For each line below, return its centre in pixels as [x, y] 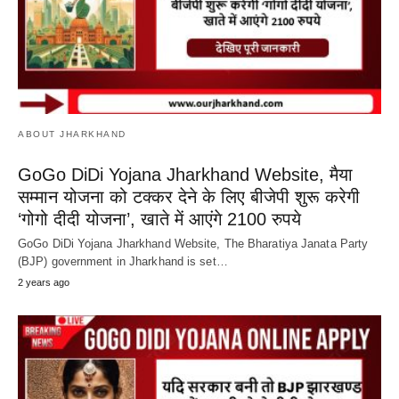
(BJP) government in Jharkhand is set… [123, 262]
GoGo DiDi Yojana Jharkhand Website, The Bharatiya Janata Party [193, 244]
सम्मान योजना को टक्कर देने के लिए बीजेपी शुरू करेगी [189, 197]
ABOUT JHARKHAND [72, 134]
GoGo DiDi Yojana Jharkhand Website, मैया [185, 175]
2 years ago [44, 283]
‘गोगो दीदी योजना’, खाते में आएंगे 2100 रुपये [159, 220]
